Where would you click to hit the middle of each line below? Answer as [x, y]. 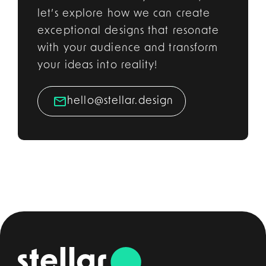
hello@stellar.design [121, 101]
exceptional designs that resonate [129, 31]
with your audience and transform [128, 48]
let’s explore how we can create [124, 14]
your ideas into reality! [98, 65]
